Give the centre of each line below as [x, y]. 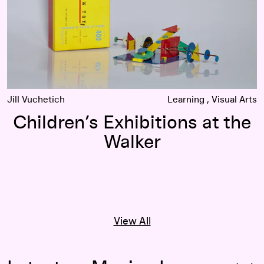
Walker [132, 142]
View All [132, 221]
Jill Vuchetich [36, 99]
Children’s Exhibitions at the [132, 123]
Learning [186, 99]
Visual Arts [234, 99]
